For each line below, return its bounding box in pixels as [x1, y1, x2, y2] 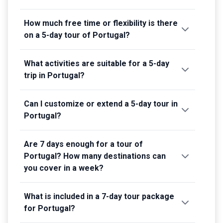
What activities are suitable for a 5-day [24, 58, 169, 68]
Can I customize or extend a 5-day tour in [24, 99, 178, 109]
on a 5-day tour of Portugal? [24, 30, 130, 40]
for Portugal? [24, 203, 75, 213]
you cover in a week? [24, 163, 104, 173]
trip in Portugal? [24, 70, 85, 80]
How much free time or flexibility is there [24, 18, 178, 28]
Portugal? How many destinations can [24, 151, 166, 161]
